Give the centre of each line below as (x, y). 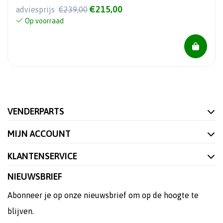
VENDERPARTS (36, 111)
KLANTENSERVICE (42, 156)
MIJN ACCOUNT (39, 133)
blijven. (21, 211)
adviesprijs (36, 9)
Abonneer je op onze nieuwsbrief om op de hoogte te (103, 195)
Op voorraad (44, 21)
